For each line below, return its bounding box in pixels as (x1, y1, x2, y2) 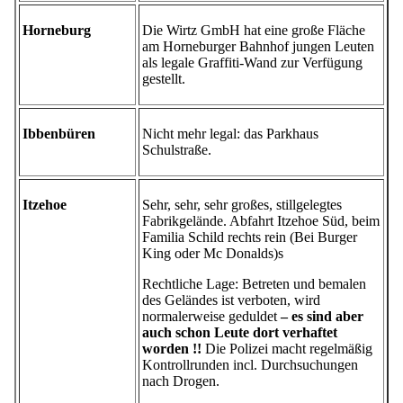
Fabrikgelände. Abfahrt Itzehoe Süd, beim (142, 213, 380, 229)
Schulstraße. (142, 142, 211, 158)
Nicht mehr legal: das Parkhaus (142, 126, 318, 142)
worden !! (142, 341, 201, 357)
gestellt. (142, 71, 185, 87)
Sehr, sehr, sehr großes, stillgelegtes (142, 197, 342, 213)
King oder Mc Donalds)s (142, 246, 283, 262)
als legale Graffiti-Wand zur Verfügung (142, 55, 363, 71)
